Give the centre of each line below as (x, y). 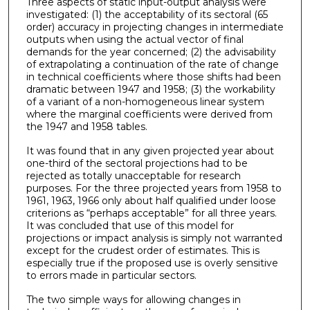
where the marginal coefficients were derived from (149, 115)
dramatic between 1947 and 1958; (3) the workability (151, 90)
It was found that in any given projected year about (150, 151)
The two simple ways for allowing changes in (133, 299)
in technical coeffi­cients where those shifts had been (153, 77)
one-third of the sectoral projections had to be (137, 163)
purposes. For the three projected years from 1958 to (154, 188)
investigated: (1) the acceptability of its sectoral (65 (147, 15)
